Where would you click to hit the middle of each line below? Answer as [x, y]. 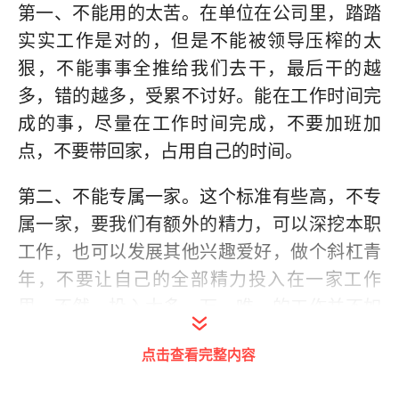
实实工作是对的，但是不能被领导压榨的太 [199, 41]
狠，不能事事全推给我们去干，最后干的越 [199, 69]
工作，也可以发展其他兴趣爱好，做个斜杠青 [199, 252]
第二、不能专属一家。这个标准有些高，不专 [199, 197]
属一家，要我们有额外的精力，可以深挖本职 [199, 224]
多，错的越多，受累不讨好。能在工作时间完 [199, 96]
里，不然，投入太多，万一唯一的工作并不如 [199, 307]
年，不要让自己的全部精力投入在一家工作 [199, 280]
